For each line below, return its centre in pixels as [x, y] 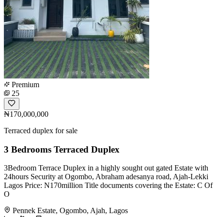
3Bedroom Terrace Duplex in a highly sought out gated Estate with [106, 168]
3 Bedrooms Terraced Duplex [62, 149]
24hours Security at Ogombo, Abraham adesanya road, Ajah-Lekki [106, 177]
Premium [24, 84]
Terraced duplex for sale [41, 130]
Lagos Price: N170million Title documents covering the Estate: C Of [108, 186]
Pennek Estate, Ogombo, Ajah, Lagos [70, 211]
